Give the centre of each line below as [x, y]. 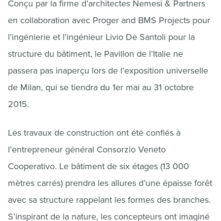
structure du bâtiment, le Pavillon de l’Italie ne [95, 54]
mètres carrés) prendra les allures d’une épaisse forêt [110, 183]
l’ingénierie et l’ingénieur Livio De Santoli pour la [101, 37]
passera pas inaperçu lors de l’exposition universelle [108, 71]
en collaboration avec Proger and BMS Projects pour [109, 20]
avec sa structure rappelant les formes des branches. [109, 200]
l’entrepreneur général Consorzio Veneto [87, 149]
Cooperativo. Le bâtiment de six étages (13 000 [98, 166]
